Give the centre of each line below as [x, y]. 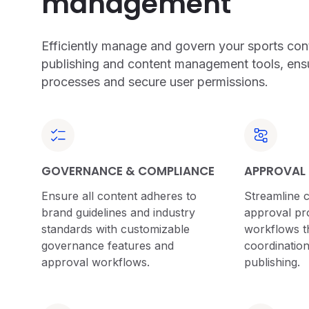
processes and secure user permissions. [155, 82]
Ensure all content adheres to [119, 196]
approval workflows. [96, 262]
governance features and [108, 246]
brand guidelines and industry [118, 212]
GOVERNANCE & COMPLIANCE [128, 171]
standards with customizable [116, 229]
